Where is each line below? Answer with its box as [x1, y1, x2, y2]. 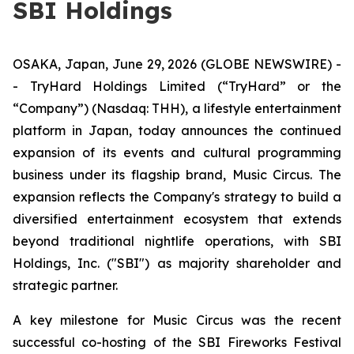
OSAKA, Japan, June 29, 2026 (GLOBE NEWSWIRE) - [13, 56, 341, 72]
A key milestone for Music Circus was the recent [13, 312, 341, 328]
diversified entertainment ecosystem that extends [13, 211, 341, 227]
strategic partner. [13, 277, 118, 293]
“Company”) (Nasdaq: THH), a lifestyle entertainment [13, 100, 341, 116]
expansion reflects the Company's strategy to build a [13, 189, 341, 205]
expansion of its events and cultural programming [13, 145, 341, 160]
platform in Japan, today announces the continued [13, 122, 341, 138]
